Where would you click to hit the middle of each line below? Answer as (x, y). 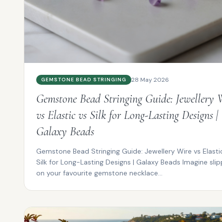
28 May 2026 (150, 80)
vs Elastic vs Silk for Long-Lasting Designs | (127, 115)
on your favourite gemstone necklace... (99, 173)
